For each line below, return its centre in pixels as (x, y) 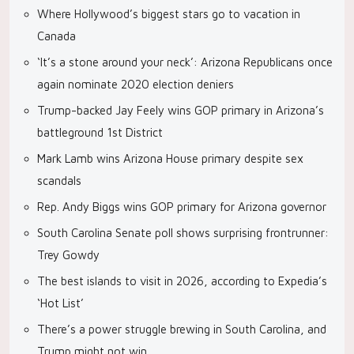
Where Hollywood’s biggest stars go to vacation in (169, 14)
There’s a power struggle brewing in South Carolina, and (182, 329)
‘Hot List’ (60, 303)
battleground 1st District (100, 132)
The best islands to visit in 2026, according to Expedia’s (182, 281)
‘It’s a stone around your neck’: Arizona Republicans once (185, 62)
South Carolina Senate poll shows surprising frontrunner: (183, 233)
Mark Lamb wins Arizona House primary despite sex (170, 158)
